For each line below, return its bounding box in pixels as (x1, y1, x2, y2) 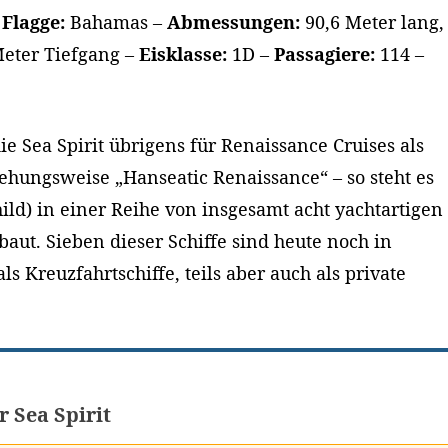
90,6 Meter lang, (299, 9, 444, 34)
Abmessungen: (166, 9, 300, 34)
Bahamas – (64, 9, 167, 34)
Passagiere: (273, 41, 375, 66)
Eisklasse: (138, 41, 227, 66)
